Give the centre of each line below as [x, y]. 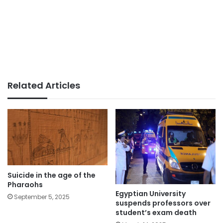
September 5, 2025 [42, 197]
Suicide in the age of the [52, 175]
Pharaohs [25, 184]
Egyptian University [151, 194]
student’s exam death [156, 213]
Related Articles [44, 86]
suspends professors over [163, 203]
